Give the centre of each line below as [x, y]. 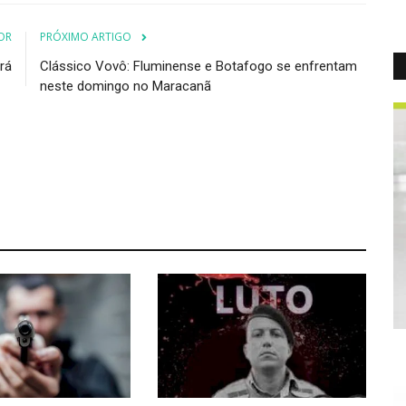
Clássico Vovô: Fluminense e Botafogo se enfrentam [198, 66]
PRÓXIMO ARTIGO [86, 36]
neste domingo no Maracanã [126, 86]
